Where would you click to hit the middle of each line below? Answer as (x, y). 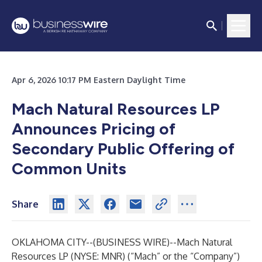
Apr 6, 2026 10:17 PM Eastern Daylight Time (99, 80)
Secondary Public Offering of (123, 149)
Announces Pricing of (94, 129)
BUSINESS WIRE (131, 242)
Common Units (69, 168)
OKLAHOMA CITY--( (54, 242)
